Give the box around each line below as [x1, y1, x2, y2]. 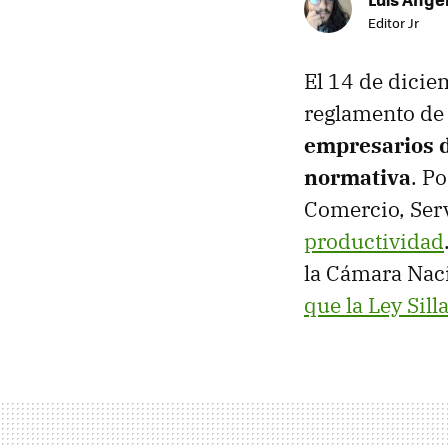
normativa [304, 162, 411, 191]
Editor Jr [368, 12, 419, 32]
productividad [304, 226, 444, 255]
